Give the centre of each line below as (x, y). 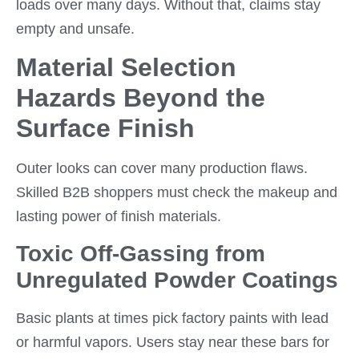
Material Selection (126, 68)
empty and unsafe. (75, 28)
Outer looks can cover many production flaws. (162, 169)
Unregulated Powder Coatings (177, 280)
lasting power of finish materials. (119, 217)
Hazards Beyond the (141, 98)
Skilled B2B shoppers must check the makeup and (177, 193)
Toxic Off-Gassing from (141, 253)
